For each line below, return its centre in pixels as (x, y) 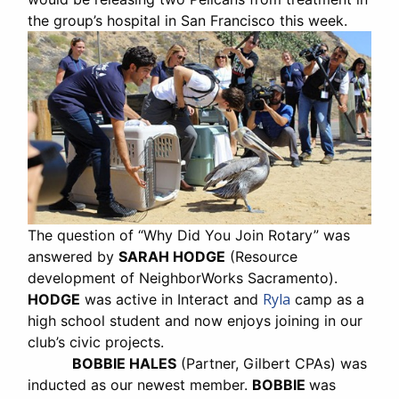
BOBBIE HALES (124, 363)
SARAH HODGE (172, 256)
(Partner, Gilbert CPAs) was (272, 363)
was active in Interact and (171, 299)
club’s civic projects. (96, 342)
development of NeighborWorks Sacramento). (183, 277)
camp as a (327, 299)
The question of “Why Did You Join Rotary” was (189, 235)
